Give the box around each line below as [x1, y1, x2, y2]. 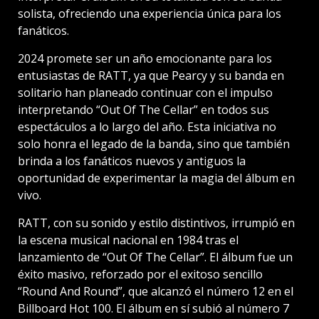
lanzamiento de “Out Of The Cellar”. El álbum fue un [18, 249, 293, 265]
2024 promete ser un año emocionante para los [18, 50, 272, 66]
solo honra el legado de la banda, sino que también [18, 135, 290, 152]
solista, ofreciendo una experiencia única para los [18, 5, 281, 21]
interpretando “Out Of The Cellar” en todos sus [18, 101, 269, 117]
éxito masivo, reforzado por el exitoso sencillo [18, 266, 263, 282]
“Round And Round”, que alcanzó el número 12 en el [18, 283, 293, 299]
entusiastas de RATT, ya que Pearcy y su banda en [18, 67, 284, 83]
